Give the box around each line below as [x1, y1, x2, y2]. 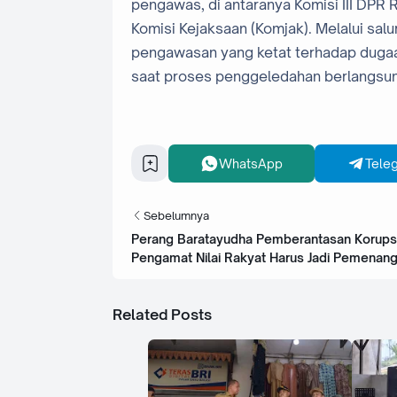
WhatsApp [218, 155, 283, 171]
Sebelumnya [144, 207, 209, 222]
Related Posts [113, 305, 212, 323]
